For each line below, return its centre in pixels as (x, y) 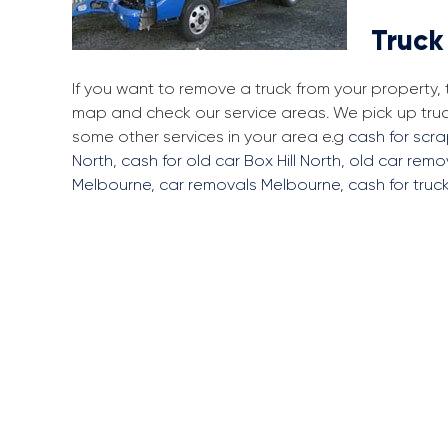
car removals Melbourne (249, 184)
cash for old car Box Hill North (231, 160)
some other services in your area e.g (210, 136)
